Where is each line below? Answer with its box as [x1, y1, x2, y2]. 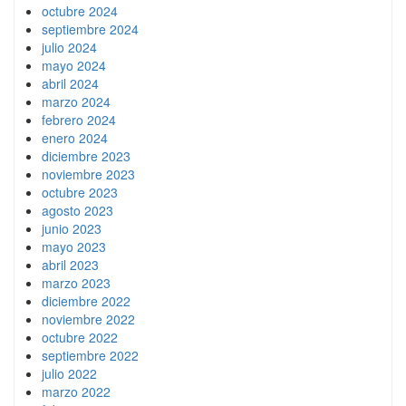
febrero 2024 [42, 110, 116, 129]
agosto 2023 [42, 200, 113, 219]
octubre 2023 [42, 182, 118, 201]
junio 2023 [42, 218, 101, 237]
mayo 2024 [42, 55, 106, 74]
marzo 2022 [42, 382, 111, 401]
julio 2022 [42, 363, 97, 382]
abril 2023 [42, 255, 99, 274]
